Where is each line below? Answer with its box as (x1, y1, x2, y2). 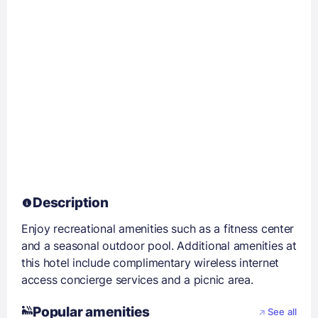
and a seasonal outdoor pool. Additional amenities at (21, 238, 297, 253)
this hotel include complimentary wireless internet (21, 256, 279, 270)
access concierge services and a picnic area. (21, 273, 253, 287)
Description (33, 194, 109, 211)
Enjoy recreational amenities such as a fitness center (21, 221, 295, 236)
